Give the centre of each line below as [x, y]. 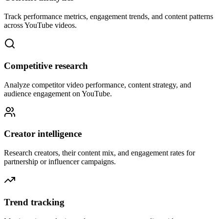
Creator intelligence [43, 134]
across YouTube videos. [40, 25]
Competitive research [46, 66]
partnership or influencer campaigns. [60, 162]
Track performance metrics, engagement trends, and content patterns [109, 17]
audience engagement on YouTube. [58, 93]
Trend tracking [34, 202]
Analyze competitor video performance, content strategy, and [98, 85]
